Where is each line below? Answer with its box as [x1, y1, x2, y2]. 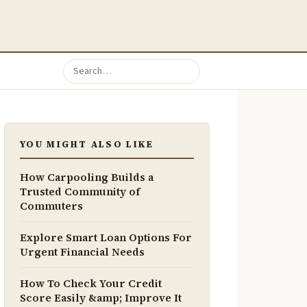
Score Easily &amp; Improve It [20, 291, 182, 305]
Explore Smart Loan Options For [20, 230, 192, 245]
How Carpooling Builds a [20, 170, 153, 184]
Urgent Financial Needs [20, 245, 145, 259]
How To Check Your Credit [20, 276, 162, 291]
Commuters [20, 199, 83, 213]
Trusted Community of [20, 184, 140, 199]
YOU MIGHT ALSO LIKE [20, 138, 153, 150]
